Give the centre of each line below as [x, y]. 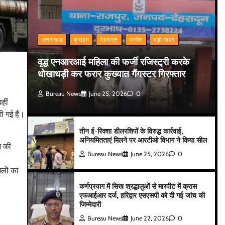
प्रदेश [136, 40]
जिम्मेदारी [90, 204]
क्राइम [81, 40]
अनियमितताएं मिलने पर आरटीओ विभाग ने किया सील [143, 140]
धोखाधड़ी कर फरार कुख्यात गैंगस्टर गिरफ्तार [111, 74]
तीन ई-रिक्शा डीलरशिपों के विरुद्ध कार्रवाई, [132, 131]
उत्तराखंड [52, 40]
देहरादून [109, 40]
